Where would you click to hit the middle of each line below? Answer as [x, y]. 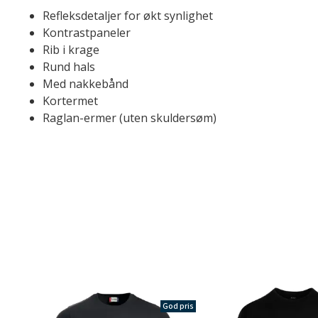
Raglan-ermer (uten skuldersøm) [130, 118]
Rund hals [69, 67]
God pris [178, 306]
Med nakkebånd [86, 84]
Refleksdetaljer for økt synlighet [128, 16]
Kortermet [70, 101]
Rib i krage [71, 50]
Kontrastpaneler [87, 33]
